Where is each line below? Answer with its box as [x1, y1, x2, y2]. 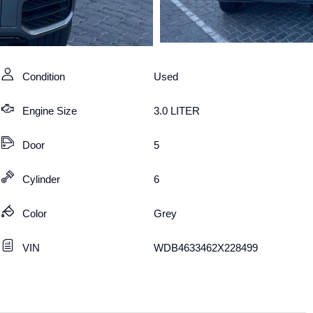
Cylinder [22, 173, 61, 185]
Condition [22, 71, 66, 82]
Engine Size [22, 105, 78, 117]
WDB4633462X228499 [154, 242, 259, 254]
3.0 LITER [154, 105, 201, 117]
